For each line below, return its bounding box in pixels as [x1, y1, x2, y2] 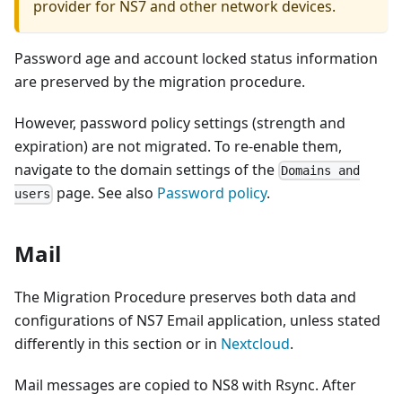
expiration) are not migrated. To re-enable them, [14, 136, 342, 157]
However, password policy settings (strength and [14, 113, 345, 134]
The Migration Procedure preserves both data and [14, 287, 356, 308]
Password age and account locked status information [14, 48, 378, 69]
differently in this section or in [14, 334, 221, 354]
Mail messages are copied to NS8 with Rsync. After [14, 375, 356, 396]
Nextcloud [221, 334, 290, 354]
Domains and [281, 163, 361, 179]
